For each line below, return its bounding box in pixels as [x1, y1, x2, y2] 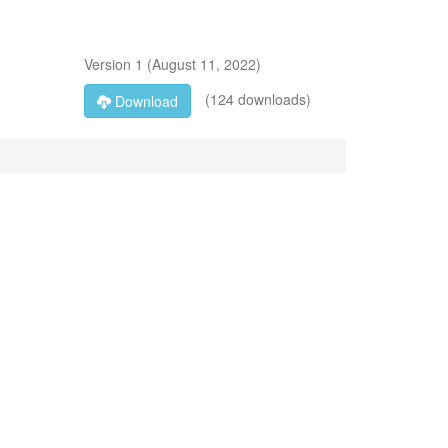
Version [83, 54, 135, 74]
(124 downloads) [200, 88, 311, 109]
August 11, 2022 [151, 54, 256, 74]
